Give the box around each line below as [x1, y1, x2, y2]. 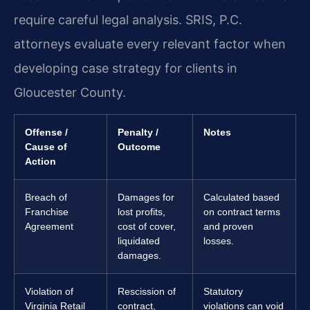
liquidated [118, 235, 160, 247]
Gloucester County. [14, 84, 126, 100]
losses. [203, 235, 234, 247]
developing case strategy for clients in [14, 60, 237, 75]
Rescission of [118, 286, 176, 298]
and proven [203, 221, 253, 232]
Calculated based [203, 192, 280, 203]
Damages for [118, 192, 174, 203]
